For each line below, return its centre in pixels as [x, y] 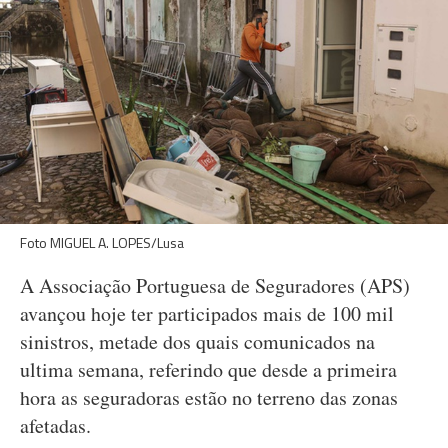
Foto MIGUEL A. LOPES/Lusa [102, 242]
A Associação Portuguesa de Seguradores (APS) [215, 285]
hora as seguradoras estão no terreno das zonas [209, 397]
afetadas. [55, 425]
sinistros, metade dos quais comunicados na [197, 341]
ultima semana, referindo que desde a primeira [208, 369]
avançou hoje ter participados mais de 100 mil [207, 313]
